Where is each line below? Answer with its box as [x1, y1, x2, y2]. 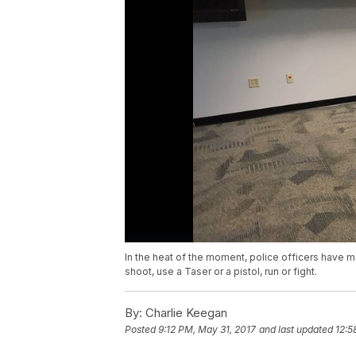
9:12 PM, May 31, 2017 [158, 323, 256, 336]
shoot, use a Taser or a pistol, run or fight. [125, 265, 317, 278]
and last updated [259, 323, 333, 336]
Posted [125, 323, 158, 336]
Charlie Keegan [142, 305, 227, 321]
